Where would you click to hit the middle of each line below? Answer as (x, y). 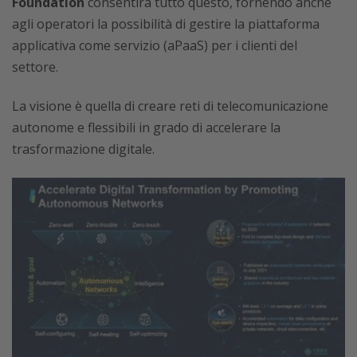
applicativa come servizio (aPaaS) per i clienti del (155, 45)
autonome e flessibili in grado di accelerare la (146, 127)
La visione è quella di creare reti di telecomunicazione (170, 106)
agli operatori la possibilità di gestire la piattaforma (166, 24)
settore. (35, 67)
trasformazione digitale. (83, 149)
